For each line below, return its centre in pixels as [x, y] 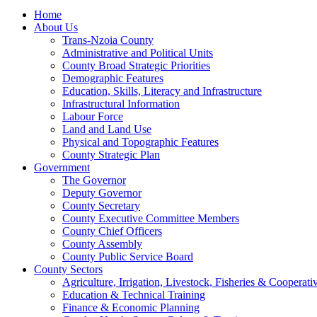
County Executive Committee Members [151, 218]
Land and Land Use [107, 129]
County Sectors [68, 269]
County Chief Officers [112, 231]
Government [62, 167]
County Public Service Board [128, 256]
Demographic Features [113, 78]
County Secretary [101, 205]
